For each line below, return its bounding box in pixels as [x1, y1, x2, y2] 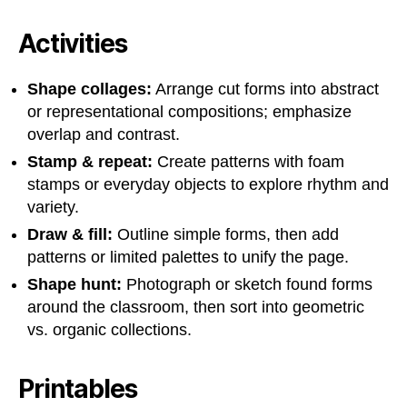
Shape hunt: [27, 274, 122, 293]
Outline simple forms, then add [113, 224, 339, 243]
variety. [27, 197, 79, 216]
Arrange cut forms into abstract [152, 79, 379, 98]
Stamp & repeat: [27, 152, 153, 171]
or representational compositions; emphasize [27, 102, 352, 121]
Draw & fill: [27, 224, 113, 243]
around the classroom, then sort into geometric [27, 297, 364, 316]
